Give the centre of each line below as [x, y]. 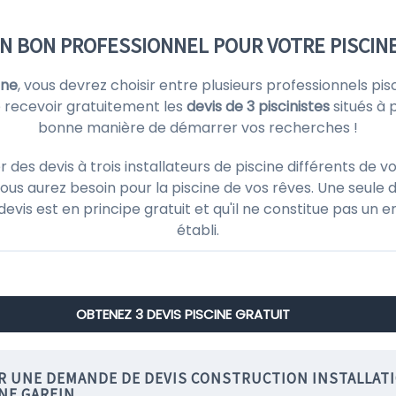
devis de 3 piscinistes [258, 107]
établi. [198, 230]
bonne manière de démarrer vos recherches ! [198, 128]
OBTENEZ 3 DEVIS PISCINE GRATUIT [183, 314]
